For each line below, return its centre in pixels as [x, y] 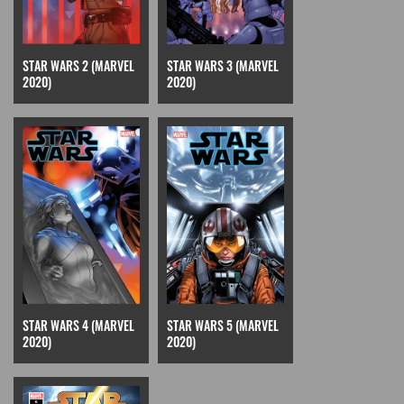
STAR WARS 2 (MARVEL [78, 65]
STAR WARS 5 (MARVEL [223, 326]
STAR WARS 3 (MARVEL [223, 65]
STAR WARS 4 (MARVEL [78, 326]
